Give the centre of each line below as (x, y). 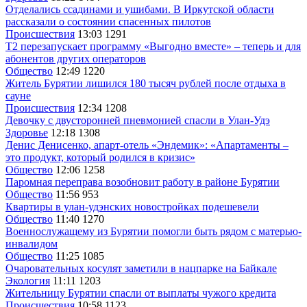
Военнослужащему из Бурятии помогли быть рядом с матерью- (153, 231)
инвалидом (32, 243)
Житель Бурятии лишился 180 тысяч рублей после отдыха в (146, 83)
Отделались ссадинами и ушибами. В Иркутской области (140, 9)
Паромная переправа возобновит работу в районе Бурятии (143, 182)
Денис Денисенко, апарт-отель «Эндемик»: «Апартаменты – (147, 145)
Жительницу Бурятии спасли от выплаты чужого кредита (141, 293)
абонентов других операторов (76, 58)
